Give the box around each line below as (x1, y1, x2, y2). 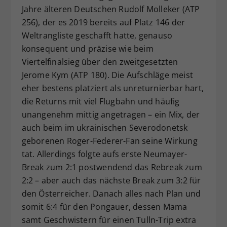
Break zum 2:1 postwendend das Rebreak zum (21, 162, 202, 173)
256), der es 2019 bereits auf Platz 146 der (21, 17, 185, 28)
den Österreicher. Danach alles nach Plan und (21, 188, 201, 200)
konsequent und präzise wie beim (21, 43, 154, 55)
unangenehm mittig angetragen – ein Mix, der (21, 109, 200, 121)
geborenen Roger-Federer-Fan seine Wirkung (21, 135, 198, 147)
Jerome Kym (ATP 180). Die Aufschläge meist (21, 69, 193, 81)
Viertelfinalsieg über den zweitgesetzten (21, 56, 178, 68)
